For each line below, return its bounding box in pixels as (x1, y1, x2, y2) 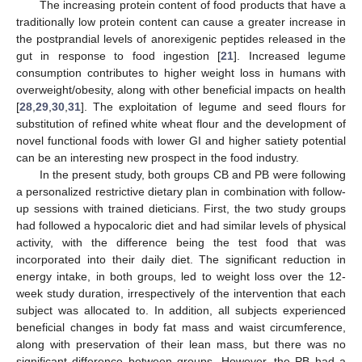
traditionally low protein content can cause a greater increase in (16, 15, 346, 28)
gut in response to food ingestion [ (16, 48, 221, 62)
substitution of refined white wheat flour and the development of (16, 116, 346, 130)
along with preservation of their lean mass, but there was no (16, 337, 346, 351)
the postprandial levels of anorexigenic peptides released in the (16, 32, 346, 45)
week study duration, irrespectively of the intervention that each (16, 286, 346, 300)
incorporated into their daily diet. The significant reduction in (16, 252, 346, 266)
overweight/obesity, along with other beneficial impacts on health (16, 82, 346, 96)
